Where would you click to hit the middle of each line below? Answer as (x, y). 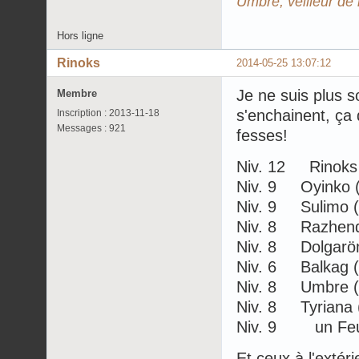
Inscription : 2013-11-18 (108, 113)
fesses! (262, 135)
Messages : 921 (91, 128)
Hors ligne (80, 35)
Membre (77, 93)
